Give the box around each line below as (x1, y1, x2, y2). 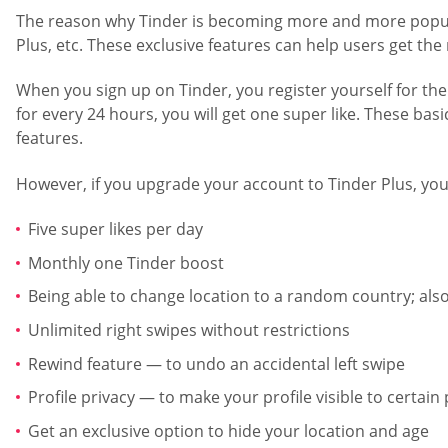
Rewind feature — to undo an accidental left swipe (28, 352, 405, 375)
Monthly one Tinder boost (28, 251, 224, 274)
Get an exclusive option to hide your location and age (28, 419, 429, 442)
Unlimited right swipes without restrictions (28, 319, 350, 342)
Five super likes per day (28, 218, 203, 241)
